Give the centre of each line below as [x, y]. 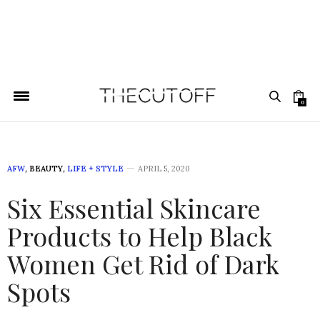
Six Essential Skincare [134, 208]
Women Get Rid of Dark [143, 264]
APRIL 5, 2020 [164, 169]
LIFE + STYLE [95, 169]
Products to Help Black [140, 236]
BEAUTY [46, 169]
